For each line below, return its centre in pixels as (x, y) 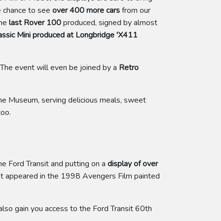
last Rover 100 (35, 23)
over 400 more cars (86, 10)
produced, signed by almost (109, 23)
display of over (132, 164)
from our (135, 10)
